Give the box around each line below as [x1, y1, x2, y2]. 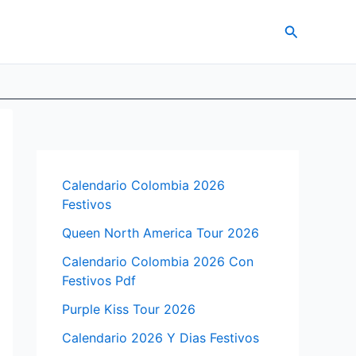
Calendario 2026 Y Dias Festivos [62, 330, 259, 346]
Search [283, 21, 331, 38]
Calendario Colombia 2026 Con [62, 253, 253, 269]
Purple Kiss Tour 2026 [62, 301, 195, 317]
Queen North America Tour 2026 [62, 225, 259, 241]
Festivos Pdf [62, 273, 136, 288]
